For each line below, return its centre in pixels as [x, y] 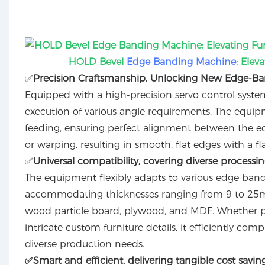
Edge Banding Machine [182, 62]
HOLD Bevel [98, 62]
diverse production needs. [84, 244]
